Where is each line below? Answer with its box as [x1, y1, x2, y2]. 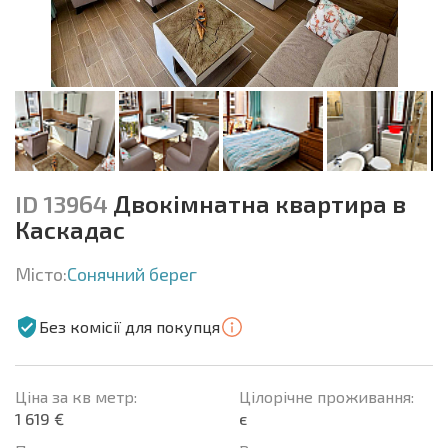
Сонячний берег [67, 262, 197, 285]
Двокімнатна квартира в [108, 188, 406, 218]
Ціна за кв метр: [15, 386, 137, 406]
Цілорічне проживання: [239, 386, 414, 406]
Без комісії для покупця [39, 316, 220, 336]
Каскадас [15, 214, 125, 244]
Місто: [15, 262, 67, 285]
